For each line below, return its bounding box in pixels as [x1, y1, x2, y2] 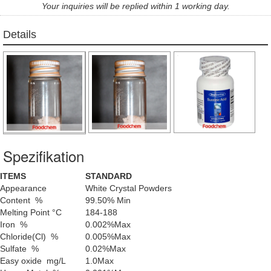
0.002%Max [85, 220, 131, 230]
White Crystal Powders [85, 183, 172, 194]
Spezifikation [3, 145, 84, 167]
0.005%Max [85, 232, 131, 242]
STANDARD [85, 171, 132, 181]
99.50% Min [85, 195, 131, 206]
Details [3, 28, 36, 41]
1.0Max [85, 256, 114, 266]
